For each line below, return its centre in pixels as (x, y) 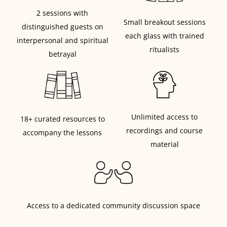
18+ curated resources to (62, 119)
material (164, 144)
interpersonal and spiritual (62, 41)
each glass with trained (164, 35)
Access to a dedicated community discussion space (113, 205)
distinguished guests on (62, 27)
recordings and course (165, 130)
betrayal (62, 54)
